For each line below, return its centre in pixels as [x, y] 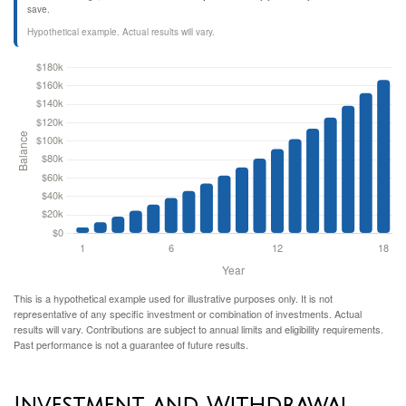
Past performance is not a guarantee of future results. [131, 344]
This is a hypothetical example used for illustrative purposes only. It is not [173, 298]
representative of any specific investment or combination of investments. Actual [188, 313]
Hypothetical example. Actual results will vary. [121, 31]
